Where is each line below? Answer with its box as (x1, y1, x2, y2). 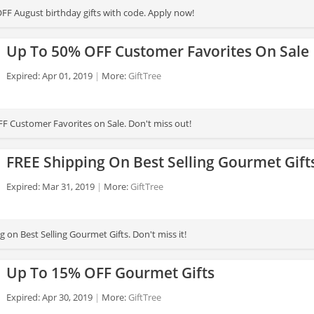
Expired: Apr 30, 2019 (6, 291, 93, 303)
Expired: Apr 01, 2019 (6, 69, 93, 82)
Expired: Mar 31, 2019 (6, 180, 95, 193)
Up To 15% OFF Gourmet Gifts (6, 263, 214, 282)
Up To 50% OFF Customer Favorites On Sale (6, 41, 309, 61)
